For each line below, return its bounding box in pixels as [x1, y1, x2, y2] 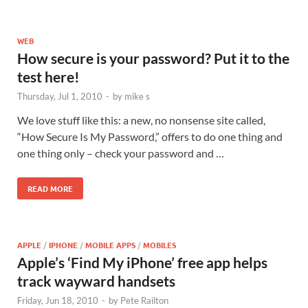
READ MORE [27, 182, 73, 194]
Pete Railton [120, 294, 168, 306]
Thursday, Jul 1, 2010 [17, 90, 102, 102]
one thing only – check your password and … [17, 146, 224, 159]
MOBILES [143, 239, 176, 250]
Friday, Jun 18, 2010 [17, 294, 98, 306]
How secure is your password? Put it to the [17, 49, 289, 67]
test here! [17, 67, 80, 85]
